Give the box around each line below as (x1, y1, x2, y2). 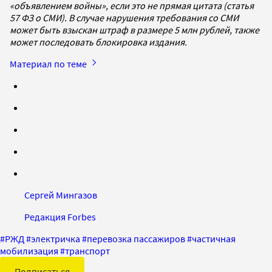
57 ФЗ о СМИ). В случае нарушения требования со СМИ (10, 11, 239, 24)
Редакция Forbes (24, 210, 96, 223)
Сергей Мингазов (24, 188, 97, 201)
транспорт (65, 244, 110, 257)
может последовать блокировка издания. (10, 35, 187, 48)
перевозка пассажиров (87, 232, 185, 245)
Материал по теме (10, 57, 89, 70)
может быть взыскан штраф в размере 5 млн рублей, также (10, 23, 259, 36)
